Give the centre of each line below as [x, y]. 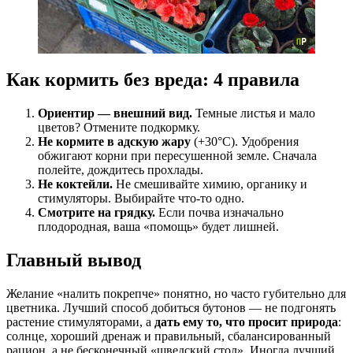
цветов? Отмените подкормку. [119, 128]
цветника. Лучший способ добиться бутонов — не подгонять [171, 307]
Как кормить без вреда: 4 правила [153, 80]
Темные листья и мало [254, 113]
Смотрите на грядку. [97, 213]
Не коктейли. [75, 184]
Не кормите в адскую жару [114, 142]
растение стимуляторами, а [80, 321]
